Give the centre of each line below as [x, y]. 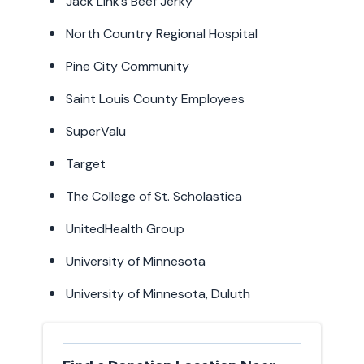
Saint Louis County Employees [156, 99]
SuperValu [97, 132]
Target [87, 164]
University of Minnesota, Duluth [158, 294]
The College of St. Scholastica [155, 197]
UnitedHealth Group [126, 229]
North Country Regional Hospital [163, 34]
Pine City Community [129, 67]
